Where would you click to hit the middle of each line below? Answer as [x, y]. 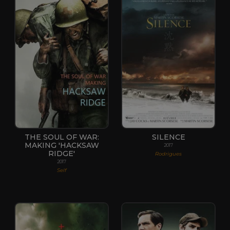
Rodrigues [168, 154]
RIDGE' [62, 153]
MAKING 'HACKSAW [62, 145]
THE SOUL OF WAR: [62, 137]
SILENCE [168, 137]
